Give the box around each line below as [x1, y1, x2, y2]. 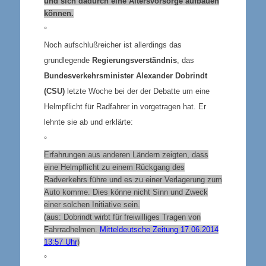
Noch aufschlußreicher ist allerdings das [43, 40, 182, 49]
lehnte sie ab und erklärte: [43, 117, 133, 126]
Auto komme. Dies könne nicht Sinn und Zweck [43, 187, 208, 197]
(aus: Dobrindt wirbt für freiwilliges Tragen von [43, 212, 201, 221]
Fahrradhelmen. [43, 224, 100, 234]
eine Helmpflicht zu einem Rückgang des [43, 162, 185, 172]
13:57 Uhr [43, 237, 77, 246]
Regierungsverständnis [91, 55, 177, 65]
